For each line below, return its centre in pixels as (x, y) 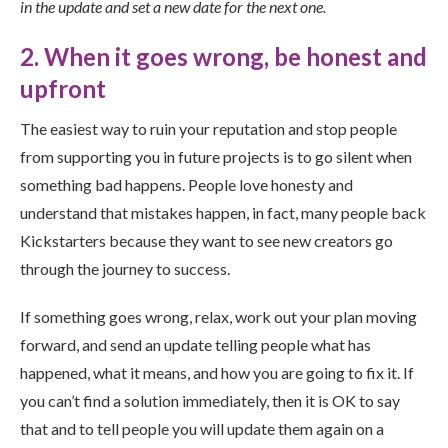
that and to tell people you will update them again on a (202, 428)
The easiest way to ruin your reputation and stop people (208, 128)
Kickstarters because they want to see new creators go (206, 240)
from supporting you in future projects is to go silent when (216, 156)
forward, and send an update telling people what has (195, 344)
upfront (63, 88)
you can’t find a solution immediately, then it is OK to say (210, 400)
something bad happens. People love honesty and (186, 184)
